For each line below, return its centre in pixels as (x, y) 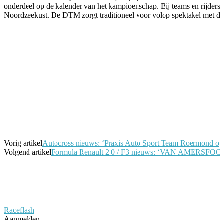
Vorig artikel (23, 143)
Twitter (91, 97)
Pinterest (145, 97)
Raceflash (19, 210)
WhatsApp (202, 97)
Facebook (37, 97)
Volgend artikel (27, 152)
